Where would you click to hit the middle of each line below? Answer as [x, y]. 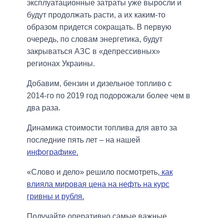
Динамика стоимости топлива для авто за [102, 128]
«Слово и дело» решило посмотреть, [93, 172]
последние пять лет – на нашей [83, 140]
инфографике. [53, 152]
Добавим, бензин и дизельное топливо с [99, 84]
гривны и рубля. [55, 197]
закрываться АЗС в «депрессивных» [93, 52]
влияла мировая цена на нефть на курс [98, 184]
